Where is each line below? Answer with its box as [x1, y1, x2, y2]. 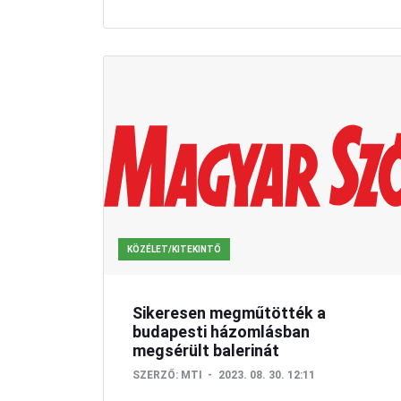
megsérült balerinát [132, 341, 279, 361]
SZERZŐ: [132, 369, 178, 382]
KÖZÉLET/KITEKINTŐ [127, 244, 221, 255]
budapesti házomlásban [132, 322, 310, 342]
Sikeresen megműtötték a [132, 303, 326, 323]
